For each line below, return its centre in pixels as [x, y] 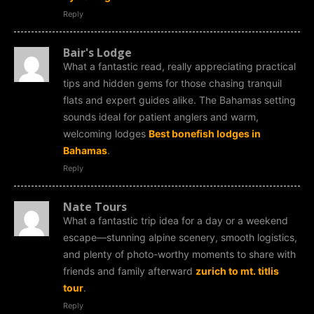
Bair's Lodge [97, 52]
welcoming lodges [106, 133]
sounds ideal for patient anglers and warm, [161, 116]
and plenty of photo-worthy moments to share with [179, 254]
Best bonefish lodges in [205, 133]
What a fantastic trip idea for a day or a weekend [176, 220]
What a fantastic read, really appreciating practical [179, 66]
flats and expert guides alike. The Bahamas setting [179, 100]
